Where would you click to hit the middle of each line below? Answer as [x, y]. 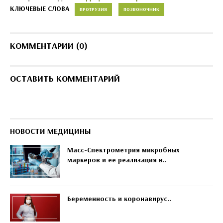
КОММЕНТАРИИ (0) [49, 46]
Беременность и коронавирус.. [119, 198]
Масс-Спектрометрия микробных [123, 150]
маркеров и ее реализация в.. [117, 160]
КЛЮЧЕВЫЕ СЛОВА [40, 8]
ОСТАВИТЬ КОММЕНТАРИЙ [65, 78]
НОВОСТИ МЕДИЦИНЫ [51, 131]
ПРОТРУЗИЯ [93, 9]
